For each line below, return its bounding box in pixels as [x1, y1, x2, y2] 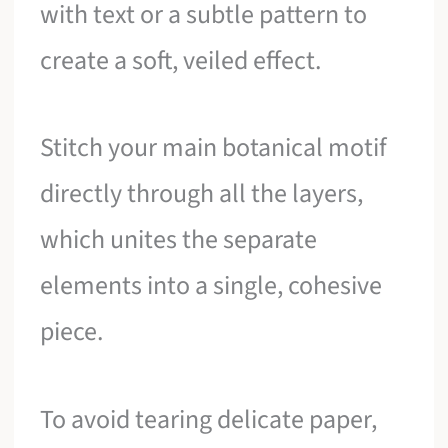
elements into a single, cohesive [40, 267, 383, 305]
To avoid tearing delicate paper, [40, 400, 378, 438]
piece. [40, 313, 104, 351]
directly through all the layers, [40, 175, 364, 213]
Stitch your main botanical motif [40, 129, 388, 167]
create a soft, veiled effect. [40, 41, 322, 79]
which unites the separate [40, 221, 318, 259]
